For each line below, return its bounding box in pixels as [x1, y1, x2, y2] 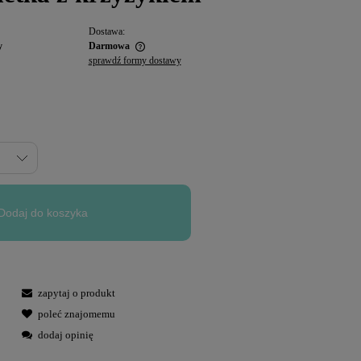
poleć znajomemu [37, 307, 115, 320]
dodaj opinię [37, 328, 93, 341]
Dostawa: [88, 25, 125, 37]
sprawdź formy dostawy [88, 54, 181, 66]
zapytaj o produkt [37, 286, 115, 299]
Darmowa [88, 39, 130, 52]
